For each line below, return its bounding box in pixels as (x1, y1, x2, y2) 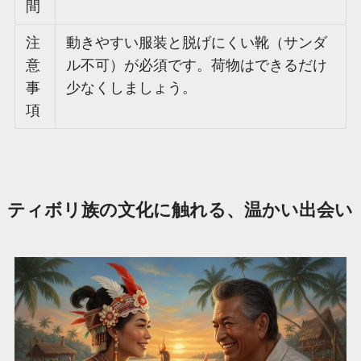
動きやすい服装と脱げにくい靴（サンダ (66, 35, 328, 52)
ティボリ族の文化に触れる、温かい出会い (6, 201, 353, 221)
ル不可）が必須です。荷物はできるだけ (66, 57, 328, 74)
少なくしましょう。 (66, 80, 197, 97)
